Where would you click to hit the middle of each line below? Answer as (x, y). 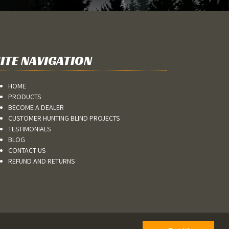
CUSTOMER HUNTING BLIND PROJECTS (64, 118)
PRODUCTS (25, 97)
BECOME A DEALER (36, 108)
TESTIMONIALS (29, 129)
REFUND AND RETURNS (41, 161)
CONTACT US (27, 151)
